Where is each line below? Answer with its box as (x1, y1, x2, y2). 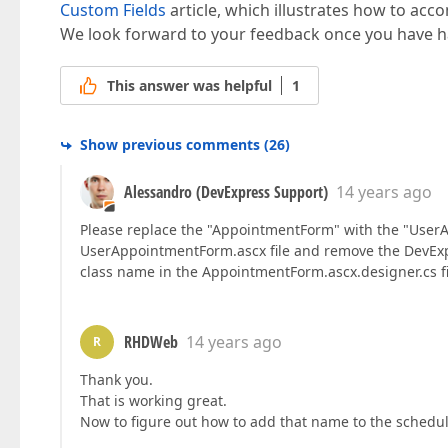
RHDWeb (124, 331, 178, 354)
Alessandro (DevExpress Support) (124, 181, 328, 204)
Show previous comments (80, 135, 260, 155)
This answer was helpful (107, 76, 272, 96)
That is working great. (80, 391, 227, 411)
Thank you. (80, 370, 153, 390)
